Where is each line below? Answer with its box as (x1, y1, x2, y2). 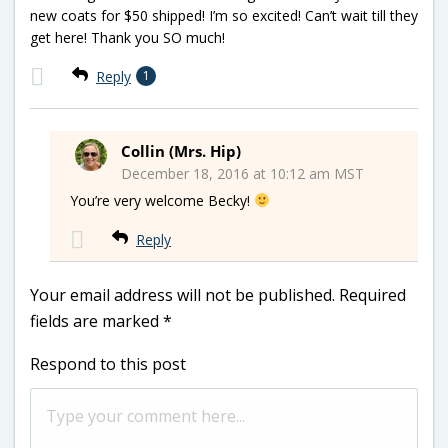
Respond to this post (30, 352, 186, 375)
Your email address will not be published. (30, 283, 335, 306)
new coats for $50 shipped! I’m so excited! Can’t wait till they (30, 5, 418, 25)
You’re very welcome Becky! (70, 190, 254, 210)
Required (339, 283, 406, 306)
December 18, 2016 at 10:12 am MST (121, 163, 364, 183)
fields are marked (30, 309, 163, 332)
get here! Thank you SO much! (30, 27, 225, 47)
